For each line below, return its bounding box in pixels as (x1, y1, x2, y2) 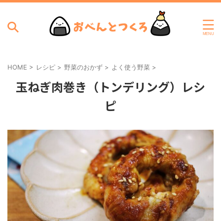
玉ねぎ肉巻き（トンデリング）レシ (16, 78, 205, 95)
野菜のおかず (64, 63, 103, 71)
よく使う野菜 (111, 63, 150, 71)
